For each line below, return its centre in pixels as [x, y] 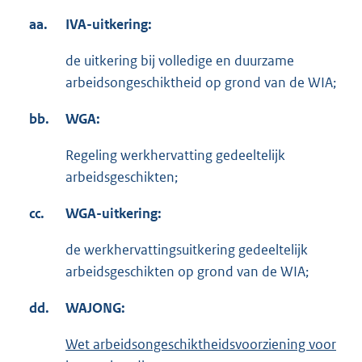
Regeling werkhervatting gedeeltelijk [175, 156]
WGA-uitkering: [114, 214]
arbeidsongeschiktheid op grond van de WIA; [201, 83]
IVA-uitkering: [109, 25]
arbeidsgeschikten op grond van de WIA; [187, 272]
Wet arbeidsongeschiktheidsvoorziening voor [201, 345]
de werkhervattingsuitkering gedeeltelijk [187, 250]
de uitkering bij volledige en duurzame [180, 61]
